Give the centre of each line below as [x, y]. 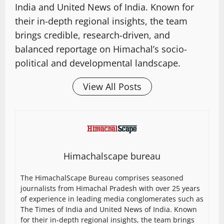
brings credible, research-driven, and [92, 35]
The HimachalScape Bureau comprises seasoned [102, 178]
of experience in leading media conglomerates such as [112, 199]
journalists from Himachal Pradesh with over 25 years [110, 188]
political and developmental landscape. [98, 63]
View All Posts [112, 87]
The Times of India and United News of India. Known [109, 209]
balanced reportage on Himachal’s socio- [101, 49]
